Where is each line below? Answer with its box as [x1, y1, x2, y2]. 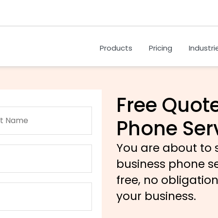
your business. [116, 188, 196, 204]
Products [100, 43, 132, 53]
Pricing [149, 43, 172, 53]
